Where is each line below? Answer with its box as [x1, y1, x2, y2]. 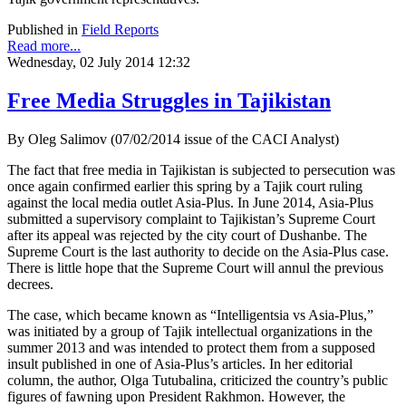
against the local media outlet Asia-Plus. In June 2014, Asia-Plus [7, 195, 373, 211]
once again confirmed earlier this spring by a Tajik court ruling [7, 179, 362, 195]
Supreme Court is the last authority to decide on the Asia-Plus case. [7, 244, 389, 260]
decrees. [7, 276, 53, 293]
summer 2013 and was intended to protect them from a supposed [7, 340, 375, 356]
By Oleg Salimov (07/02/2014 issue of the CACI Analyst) [7, 131, 339, 148]
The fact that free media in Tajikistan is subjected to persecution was [7, 162, 395, 179]
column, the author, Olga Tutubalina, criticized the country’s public [7, 372, 388, 389]
